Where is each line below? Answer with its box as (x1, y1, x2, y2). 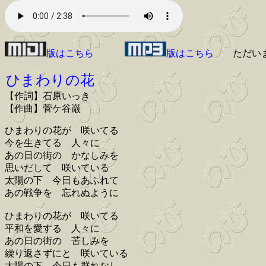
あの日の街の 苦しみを (5, 236, 109, 246)
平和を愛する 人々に (5, 223, 100, 234)
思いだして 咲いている (5, 163, 109, 173)
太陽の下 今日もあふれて (5, 175, 119, 186)
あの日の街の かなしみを (5, 150, 119, 161)
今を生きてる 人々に (5, 138, 100, 148)
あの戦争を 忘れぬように (5, 188, 119, 198)
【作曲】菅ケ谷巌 (5, 103, 81, 114)
